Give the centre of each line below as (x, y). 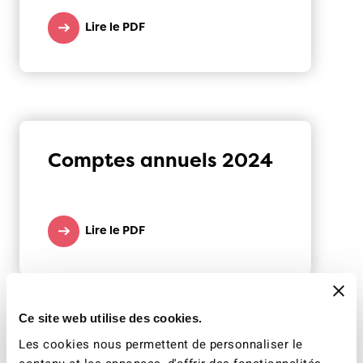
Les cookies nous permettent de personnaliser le (161, 344)
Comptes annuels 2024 (160, 160)
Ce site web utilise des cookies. (110, 318)
